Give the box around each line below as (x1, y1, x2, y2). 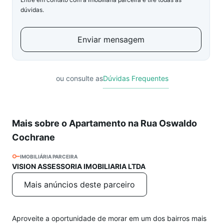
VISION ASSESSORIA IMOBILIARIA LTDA (12, 162, 145, 170)
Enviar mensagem (77, 34, 144, 44)
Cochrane (12, 132, 55, 142)
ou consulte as (55, 74, 103, 82)
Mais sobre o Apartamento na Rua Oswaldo (12, 118, 197, 128)
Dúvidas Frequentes (102, 74, 168, 82)
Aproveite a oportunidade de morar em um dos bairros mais (12, 214, 206, 222)
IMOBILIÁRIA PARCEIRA (20, 153, 77, 159)
